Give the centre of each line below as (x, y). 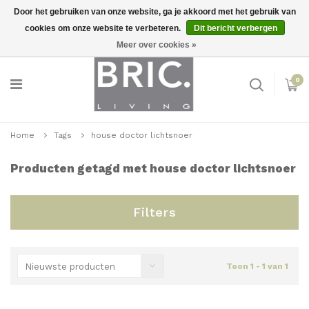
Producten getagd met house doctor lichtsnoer (153, 168)
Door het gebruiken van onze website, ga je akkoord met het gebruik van (154, 12)
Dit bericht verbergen (235, 28)
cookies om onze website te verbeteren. (103, 28)
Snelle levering (53, 35)
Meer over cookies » (156, 45)
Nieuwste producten (70, 267)
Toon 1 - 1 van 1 (257, 266)
